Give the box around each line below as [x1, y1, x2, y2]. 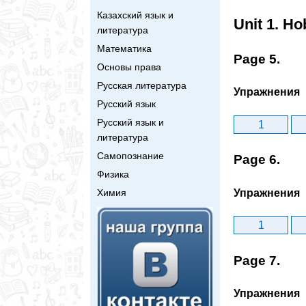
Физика [97, 168, 129, 180]
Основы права [97, 61, 161, 72]
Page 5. [234, 52, 280, 67]
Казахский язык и [97, 9, 173, 20]
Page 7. [234, 253, 280, 268]
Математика [97, 42, 152, 54]
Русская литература [97, 79, 186, 91]
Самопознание [97, 150, 164, 161]
